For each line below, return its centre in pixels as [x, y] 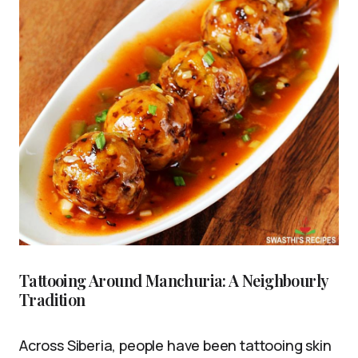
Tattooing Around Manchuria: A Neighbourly [174, 280]
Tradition [52, 299]
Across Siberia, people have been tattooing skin [175, 345]
